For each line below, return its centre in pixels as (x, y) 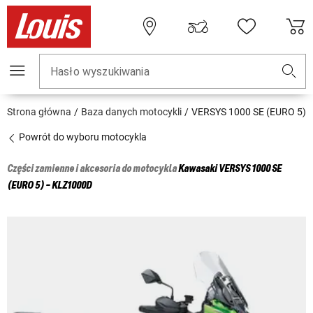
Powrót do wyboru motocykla (82, 137)
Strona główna (39, 112)
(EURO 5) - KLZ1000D (49, 186)
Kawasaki (198, 169)
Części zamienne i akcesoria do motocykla (93, 169)
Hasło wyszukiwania (100, 72)
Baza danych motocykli (131, 112)
